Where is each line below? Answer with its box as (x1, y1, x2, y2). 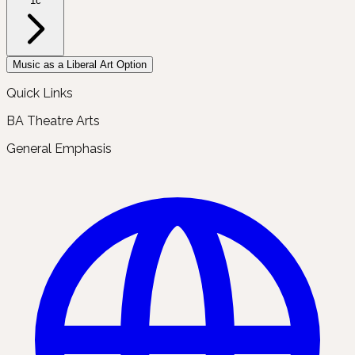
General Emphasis (6, 141, 112, 157)
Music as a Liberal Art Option (13, 59, 147, 71)
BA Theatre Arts (6, 113, 100, 129)
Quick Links (6, 86, 73, 101)
